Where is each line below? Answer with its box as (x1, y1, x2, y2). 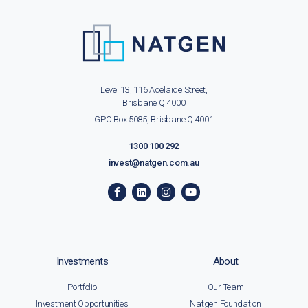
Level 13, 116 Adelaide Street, (100, 85, 208, 96)
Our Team (207, 282, 244, 293)
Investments (56, 255, 108, 268)
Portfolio (67, 282, 97, 293)
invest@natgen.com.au (108, 157, 199, 168)
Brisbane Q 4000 (122, 98, 186, 109)
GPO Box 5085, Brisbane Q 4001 (94, 114, 214, 125)
